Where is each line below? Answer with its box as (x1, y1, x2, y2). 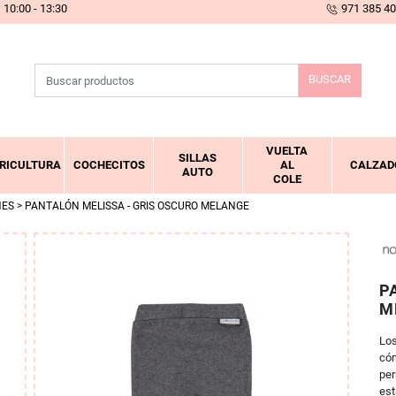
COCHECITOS (72, 158, 145, 172)
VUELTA (266, 144, 308, 158)
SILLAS (179, 151, 217, 165)
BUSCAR (308, 72, 351, 87)
